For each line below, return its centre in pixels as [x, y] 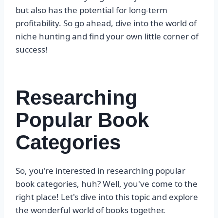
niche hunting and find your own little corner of [107, 36]
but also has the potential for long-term [91, 10]
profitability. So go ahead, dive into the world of [106, 23]
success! [32, 50]
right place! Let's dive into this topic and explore [107, 197]
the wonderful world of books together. [91, 210]
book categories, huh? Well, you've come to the [107, 184]
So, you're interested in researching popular [100, 171]
